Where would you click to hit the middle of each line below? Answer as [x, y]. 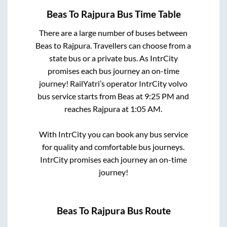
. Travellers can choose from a [141, 46]
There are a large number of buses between [113, 33]
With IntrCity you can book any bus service [113, 134]
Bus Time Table [148, 14]
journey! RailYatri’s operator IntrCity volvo [113, 84]
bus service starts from [78, 96]
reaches [79, 109]
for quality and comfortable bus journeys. [113, 147]
